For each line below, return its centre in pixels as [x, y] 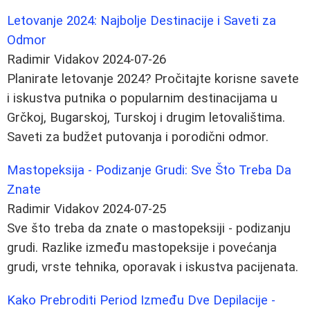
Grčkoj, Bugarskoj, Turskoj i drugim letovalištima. [146, 118]
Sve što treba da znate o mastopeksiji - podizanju [149, 229]
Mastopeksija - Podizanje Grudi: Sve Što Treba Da [149, 171]
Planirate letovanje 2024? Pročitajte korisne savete [153, 79]
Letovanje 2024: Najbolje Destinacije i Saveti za [142, 21]
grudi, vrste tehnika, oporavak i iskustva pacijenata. [153, 267]
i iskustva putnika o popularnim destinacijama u [142, 99]
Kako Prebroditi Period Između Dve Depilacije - [141, 301]
